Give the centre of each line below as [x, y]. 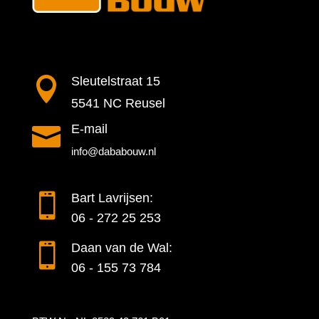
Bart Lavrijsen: [112, 198]
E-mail [89, 129]
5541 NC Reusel [118, 104]
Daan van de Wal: [121, 248]
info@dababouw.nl [113, 152]
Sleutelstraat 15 [115, 82]
